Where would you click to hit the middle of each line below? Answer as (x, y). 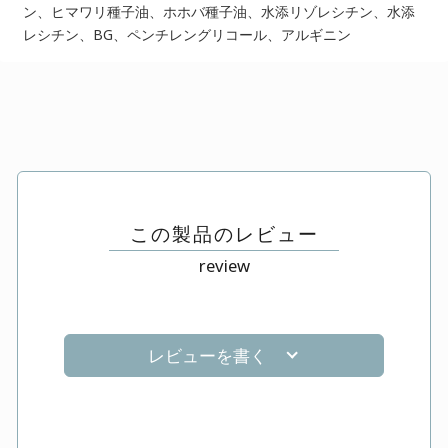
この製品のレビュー (224, 234)
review (224, 265)
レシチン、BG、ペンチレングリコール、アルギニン (186, 34)
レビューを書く (207, 355)
